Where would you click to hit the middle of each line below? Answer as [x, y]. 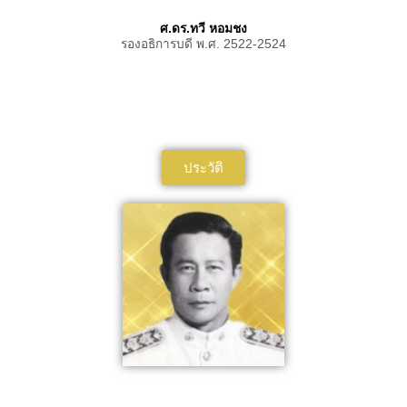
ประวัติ [203, 168]
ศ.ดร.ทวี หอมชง [203, 29]
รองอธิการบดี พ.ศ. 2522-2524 [203, 45]
